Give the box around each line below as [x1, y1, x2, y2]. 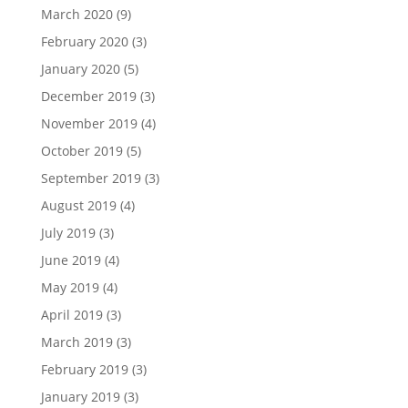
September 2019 [40, 168, 141, 187]
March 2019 [40, 332, 113, 351]
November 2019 [40, 114, 138, 132]
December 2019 [40, 87, 137, 105]
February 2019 [40, 360, 128, 378]
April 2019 [40, 305, 103, 323]
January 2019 [40, 387, 120, 405]
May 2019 [40, 278, 99, 296]
